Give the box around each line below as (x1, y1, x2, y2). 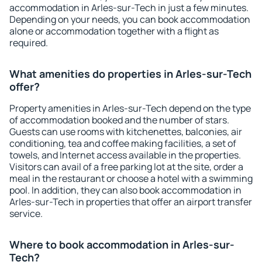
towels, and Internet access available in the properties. (9, 149, 241, 161)
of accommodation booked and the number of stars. (9, 113, 229, 126)
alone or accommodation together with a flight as (9, 25, 219, 37)
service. (9, 207, 43, 220)
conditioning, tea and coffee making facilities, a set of (9, 137, 236, 150)
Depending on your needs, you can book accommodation (9, 13, 250, 26)
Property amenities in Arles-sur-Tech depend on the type (9, 102, 251, 115)
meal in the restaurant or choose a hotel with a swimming (9, 172, 253, 185)
